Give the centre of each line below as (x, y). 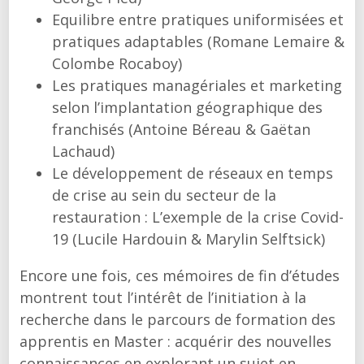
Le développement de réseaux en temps (192, 173)
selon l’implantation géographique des (187, 107)
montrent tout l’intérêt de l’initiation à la (162, 297)
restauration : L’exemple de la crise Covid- (197, 217)
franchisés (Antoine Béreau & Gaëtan (181, 129)
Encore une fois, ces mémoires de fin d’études (179, 275)
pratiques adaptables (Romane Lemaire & (198, 41)
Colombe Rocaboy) (117, 63)
